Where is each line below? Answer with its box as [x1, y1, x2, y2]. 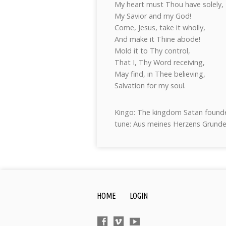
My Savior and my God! [115, 11, 191, 21]
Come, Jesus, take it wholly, [115, 23, 205, 32]
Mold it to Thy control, [115, 46, 190, 55]
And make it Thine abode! [115, 34, 200, 44]
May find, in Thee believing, [115, 69, 205, 79]
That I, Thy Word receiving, [115, 58, 205, 67]
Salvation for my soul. [115, 81, 186, 90]
